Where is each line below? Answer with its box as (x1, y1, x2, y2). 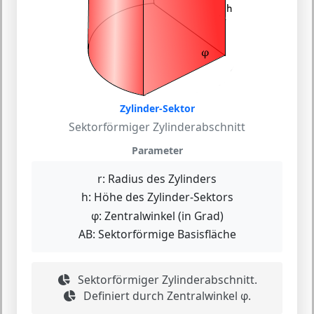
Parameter (131, 143, 183, 157)
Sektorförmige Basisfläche (95, 226, 236, 242)
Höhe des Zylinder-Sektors (90, 189, 233, 205)
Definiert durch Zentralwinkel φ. (81, 288, 251, 303)
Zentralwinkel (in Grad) (101, 207, 224, 224)
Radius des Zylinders (105, 170, 217, 186)
